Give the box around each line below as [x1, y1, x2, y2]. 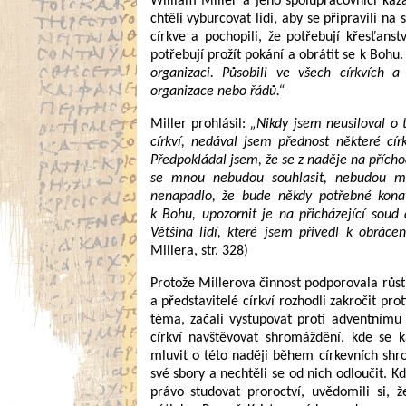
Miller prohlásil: [150, 117, 251, 131]
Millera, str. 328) [150, 244, 248, 258]
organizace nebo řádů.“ [150, 84, 285, 99]
